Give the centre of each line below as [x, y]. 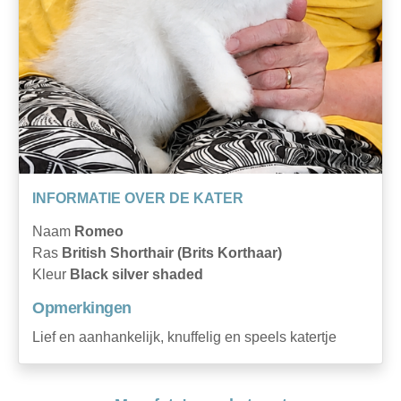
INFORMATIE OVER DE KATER [138, 198]
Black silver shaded [137, 274]
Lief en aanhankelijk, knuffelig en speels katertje [184, 337]
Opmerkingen [82, 307]
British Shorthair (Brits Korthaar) [172, 252]
